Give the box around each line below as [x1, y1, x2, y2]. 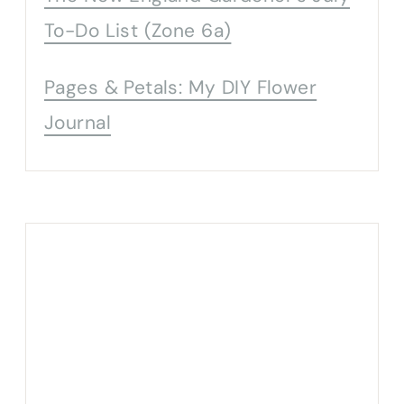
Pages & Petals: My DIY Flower [44, 74, 317, 100]
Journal [44, 109, 111, 135]
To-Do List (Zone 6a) [44, 17, 232, 43]
